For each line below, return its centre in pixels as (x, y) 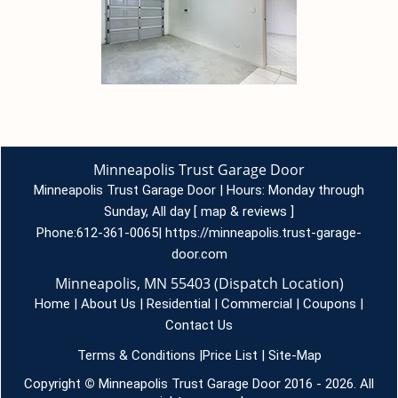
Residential (179, 304)
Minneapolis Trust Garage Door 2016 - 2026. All (235, 384)
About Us (108, 304)
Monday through (316, 190)
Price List (230, 355)
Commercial (257, 304)
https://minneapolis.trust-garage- (263, 233)
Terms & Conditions (136, 355)
